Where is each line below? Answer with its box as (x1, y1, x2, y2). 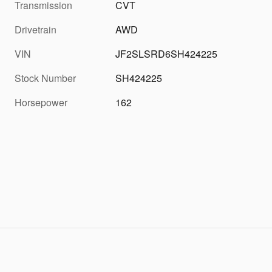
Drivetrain (15, 22, 56, 37)
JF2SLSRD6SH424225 (115, 47, 218, 61)
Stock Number (15, 71, 76, 86)
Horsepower (15, 95, 67, 110)
